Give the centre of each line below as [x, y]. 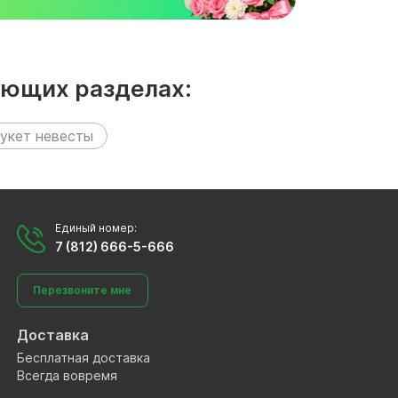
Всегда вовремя [68, 375]
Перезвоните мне [83, 290]
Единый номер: [96, 227]
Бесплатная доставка [83, 357]
